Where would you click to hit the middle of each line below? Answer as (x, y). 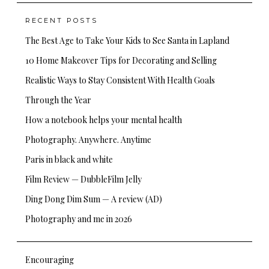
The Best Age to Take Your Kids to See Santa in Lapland (127, 40)
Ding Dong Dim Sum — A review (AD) (94, 199)
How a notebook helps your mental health (104, 119)
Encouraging (50, 259)
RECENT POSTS (62, 20)
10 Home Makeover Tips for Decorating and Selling (122, 60)
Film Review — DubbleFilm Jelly (83, 179)
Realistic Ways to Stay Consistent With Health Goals (120, 80)
